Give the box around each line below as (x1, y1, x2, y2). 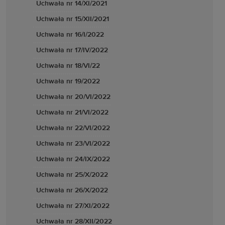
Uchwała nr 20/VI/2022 (36, 93, 110, 100)
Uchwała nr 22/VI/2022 (36, 125, 110, 132)
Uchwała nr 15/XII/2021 (36, 16, 109, 23)
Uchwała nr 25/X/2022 (36, 171, 108, 178)
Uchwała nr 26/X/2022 (36, 187, 108, 194)
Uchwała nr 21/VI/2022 (36, 109, 108, 116)
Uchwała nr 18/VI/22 (36, 62, 100, 69)
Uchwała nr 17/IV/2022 (36, 47, 108, 54)
